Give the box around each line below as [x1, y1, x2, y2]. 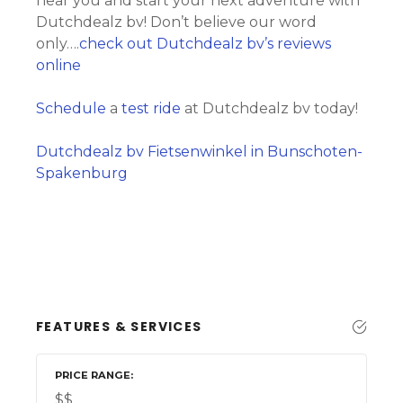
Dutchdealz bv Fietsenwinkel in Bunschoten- [36, 143, 363, 161]
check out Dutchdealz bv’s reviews [79, 35, 331, 53]
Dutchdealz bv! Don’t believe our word [36, 13, 317, 31]
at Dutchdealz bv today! [181, 100, 358, 118]
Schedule [36, 100, 106, 118]
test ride [121, 100, 181, 118]
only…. [36, 35, 79, 53]
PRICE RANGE [55, 369, 130, 382]
